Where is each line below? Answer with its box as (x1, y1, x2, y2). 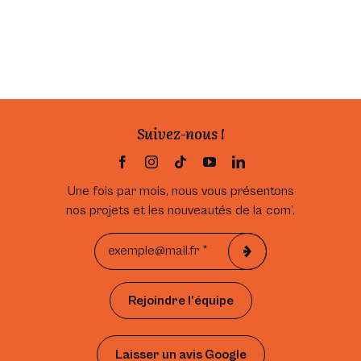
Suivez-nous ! (136, 122, 225, 144)
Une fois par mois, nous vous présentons (67, 183, 294, 198)
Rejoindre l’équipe (127, 293, 234, 308)
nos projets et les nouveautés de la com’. (66, 202, 295, 218)
